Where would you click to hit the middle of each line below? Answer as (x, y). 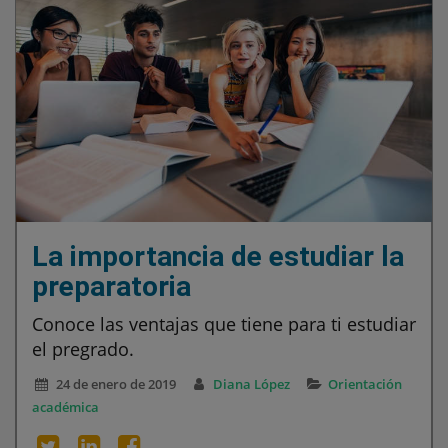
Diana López (252, 383)
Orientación (364, 383)
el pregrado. (83, 348)
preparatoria (111, 286)
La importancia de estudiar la (218, 256)
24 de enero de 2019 (115, 383)
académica (65, 406)
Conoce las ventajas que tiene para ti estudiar (224, 323)
